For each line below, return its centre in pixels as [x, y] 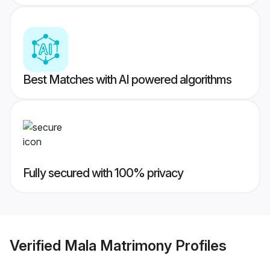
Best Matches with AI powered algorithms [127, 80]
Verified [37, 245]
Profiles [199, 245]
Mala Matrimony [118, 245]
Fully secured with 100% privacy [103, 173]
